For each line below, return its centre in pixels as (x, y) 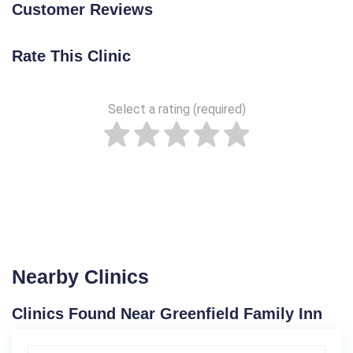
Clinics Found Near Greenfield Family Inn (167, 314)
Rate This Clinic (71, 56)
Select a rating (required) (176, 109)
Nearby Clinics (80, 277)
